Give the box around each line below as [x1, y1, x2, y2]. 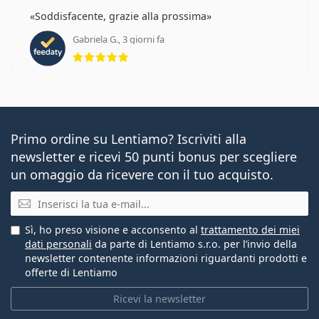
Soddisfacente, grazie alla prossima [35, 9, 206, 23]
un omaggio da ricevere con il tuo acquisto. [11, 165, 273, 183]
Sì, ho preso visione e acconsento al [25, 223, 201, 237]
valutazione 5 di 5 [127, 41, 221, 57]
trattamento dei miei [201, 223, 300, 237]
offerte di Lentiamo [25, 266, 117, 280]
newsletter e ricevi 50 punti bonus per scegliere [11, 147, 297, 165]
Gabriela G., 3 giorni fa [73, 32, 164, 46]
